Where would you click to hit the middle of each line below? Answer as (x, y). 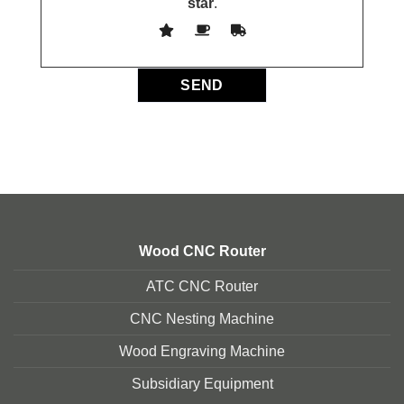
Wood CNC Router (202, 252)
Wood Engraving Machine (202, 352)
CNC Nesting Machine (202, 319)
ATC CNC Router (202, 287)
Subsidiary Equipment (202, 384)
